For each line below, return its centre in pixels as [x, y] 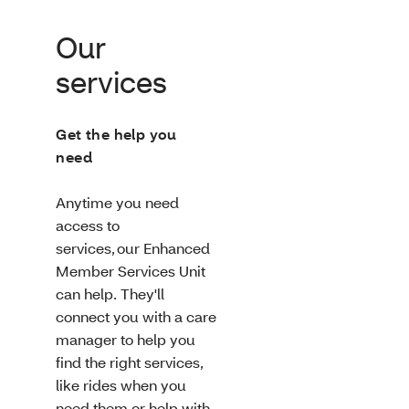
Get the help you [116, 134]
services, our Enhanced [133, 248]
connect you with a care [136, 317]
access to [88, 225]
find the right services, [130, 362]
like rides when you [121, 385]
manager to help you [126, 340]
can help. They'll [110, 294]
